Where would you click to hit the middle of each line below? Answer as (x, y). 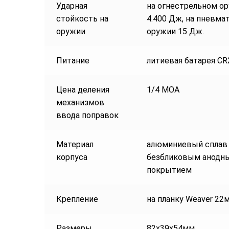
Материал (75, 145)
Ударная (72, 6)
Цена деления (83, 90)
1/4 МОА (163, 90)
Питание (73, 61)
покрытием (169, 170)
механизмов (80, 103)
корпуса (72, 157)
